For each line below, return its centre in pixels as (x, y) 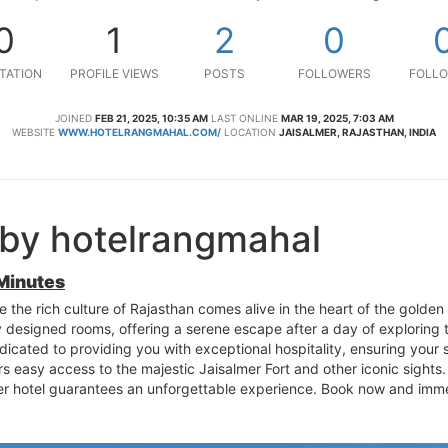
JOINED (73, 117)
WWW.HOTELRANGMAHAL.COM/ (139, 131)
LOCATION (250, 131)
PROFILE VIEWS (114, 73)
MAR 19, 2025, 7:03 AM (337, 117)
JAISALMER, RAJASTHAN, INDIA (357, 131)
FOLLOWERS (334, 73)
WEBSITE (33, 131)
